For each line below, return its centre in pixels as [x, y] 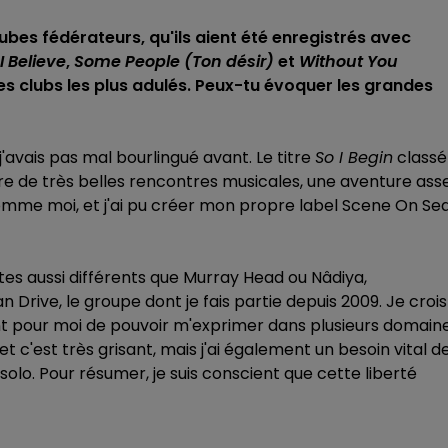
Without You [348, 61]
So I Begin [354, 157]
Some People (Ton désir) [174, 61]
